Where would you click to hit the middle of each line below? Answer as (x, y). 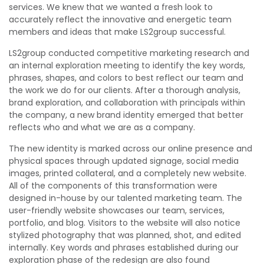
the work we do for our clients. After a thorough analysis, (125, 90)
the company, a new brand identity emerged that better (126, 115)
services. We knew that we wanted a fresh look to (111, 7)
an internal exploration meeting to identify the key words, (127, 65)
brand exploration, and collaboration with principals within (127, 103)
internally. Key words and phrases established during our (124, 247)
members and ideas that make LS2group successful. (117, 32)
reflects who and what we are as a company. (102, 127)
